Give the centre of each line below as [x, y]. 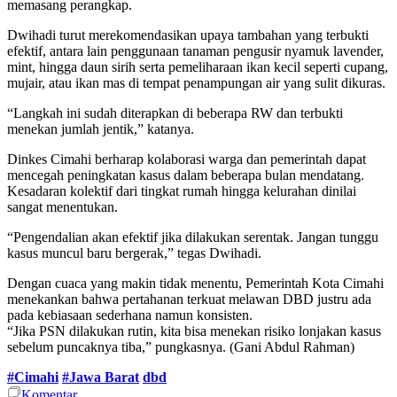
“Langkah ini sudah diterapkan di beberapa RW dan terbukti [175, 113]
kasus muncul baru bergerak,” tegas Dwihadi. [134, 253]
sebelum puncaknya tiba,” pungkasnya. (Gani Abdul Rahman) [181, 347]
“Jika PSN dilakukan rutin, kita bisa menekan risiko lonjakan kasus [194, 331]
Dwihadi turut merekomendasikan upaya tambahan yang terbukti [188, 35]
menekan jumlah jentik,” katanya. [101, 129]
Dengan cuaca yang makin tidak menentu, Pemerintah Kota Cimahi [195, 284]
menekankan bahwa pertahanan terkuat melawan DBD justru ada [189, 300]
